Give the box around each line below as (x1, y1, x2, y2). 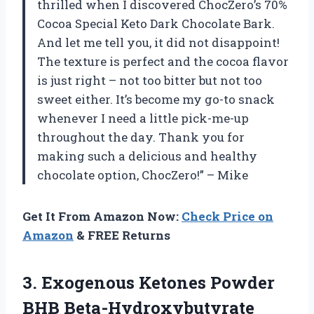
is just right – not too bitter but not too (37, 71, 262, 88)
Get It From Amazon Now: (22, 207, 182, 224)
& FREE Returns (74, 226, 170, 243)
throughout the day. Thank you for (37, 128, 245, 145)
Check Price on (182, 207, 273, 224)
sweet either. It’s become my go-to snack (37, 90, 275, 107)
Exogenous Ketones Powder (41, 271, 275, 294)
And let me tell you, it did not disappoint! (37, 34, 280, 50)
